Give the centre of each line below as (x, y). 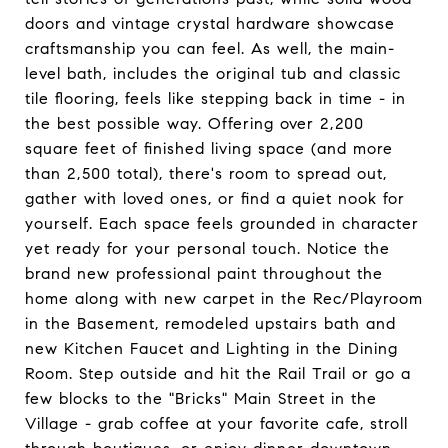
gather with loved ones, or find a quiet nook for (215, 198)
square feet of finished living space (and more (209, 148)
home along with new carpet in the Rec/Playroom (224, 298)
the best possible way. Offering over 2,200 (194, 123)
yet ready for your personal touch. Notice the (207, 248)
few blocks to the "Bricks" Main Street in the (201, 398)
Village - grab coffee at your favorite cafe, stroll (216, 423)
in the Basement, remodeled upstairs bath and (210, 323)
